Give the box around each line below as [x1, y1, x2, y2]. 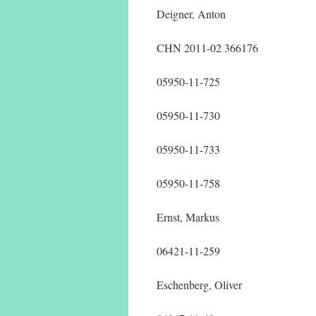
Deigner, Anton [157, 6, 226, 21]
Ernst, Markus [157, 209, 219, 224]
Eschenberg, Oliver [157, 277, 242, 292]
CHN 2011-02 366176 [157, 40, 258, 55]
